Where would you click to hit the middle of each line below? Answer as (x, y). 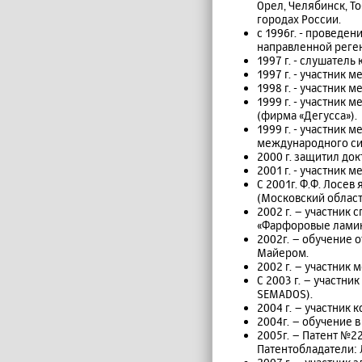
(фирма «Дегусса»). (307, 115)
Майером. (283, 253)
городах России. (299, 19)
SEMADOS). (285, 294)
